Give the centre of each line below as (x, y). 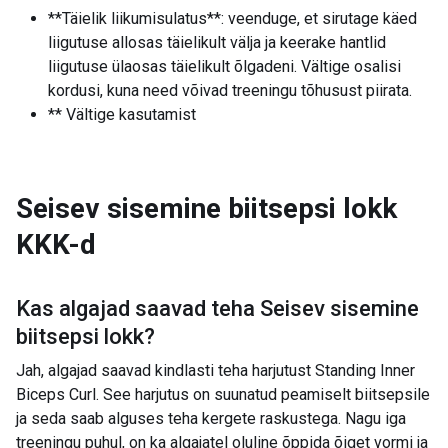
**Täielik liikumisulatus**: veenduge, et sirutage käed (232, 18)
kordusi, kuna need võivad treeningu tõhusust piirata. (230, 90)
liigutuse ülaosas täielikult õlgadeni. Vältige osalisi (224, 66)
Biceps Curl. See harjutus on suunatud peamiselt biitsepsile (223, 394)
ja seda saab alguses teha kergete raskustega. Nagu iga (211, 418)
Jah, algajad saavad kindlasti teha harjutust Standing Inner (215, 370)
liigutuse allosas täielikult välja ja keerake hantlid (217, 42)
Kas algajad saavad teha (135, 308)
